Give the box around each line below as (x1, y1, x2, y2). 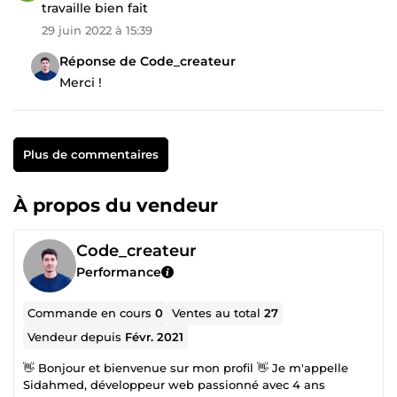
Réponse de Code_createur (59, 52, 236, 69)
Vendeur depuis (27, 329, 126, 344)
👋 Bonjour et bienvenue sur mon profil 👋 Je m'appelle (23, 360, 257, 375)
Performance (76, 263, 161, 280)
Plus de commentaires (22, 146, 159, 161)
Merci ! (59, 74, 102, 90)
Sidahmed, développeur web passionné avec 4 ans (23, 377, 325, 392)
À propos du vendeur (13, 193, 218, 216)
